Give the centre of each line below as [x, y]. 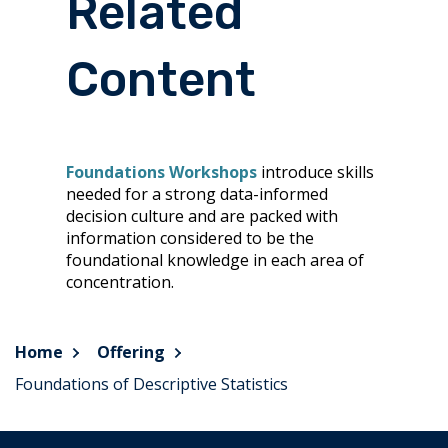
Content [160, 79]
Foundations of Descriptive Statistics [153, 384]
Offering [131, 352]
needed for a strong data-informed [196, 194]
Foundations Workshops [161, 172]
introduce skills [315, 172]
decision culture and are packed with [201, 216]
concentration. [121, 282]
